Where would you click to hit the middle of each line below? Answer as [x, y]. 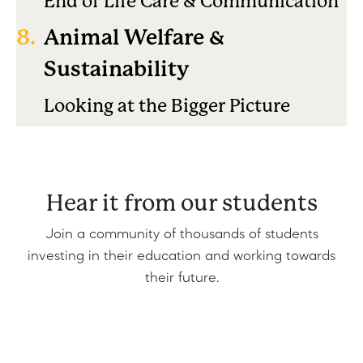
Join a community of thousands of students [181, 234]
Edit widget [90, 289]
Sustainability [117, 68]
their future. [181, 278]
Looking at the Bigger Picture [167, 105]
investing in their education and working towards [181, 256]
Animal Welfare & [134, 37]
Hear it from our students [181, 203]
